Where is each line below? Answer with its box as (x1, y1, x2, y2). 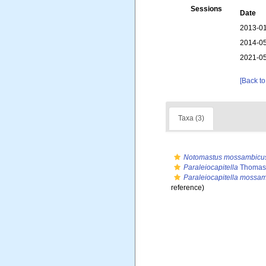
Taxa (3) (178, 114, 204, 122)
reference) (171, 183, 204, 192)
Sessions (191, 5, 223, 13)
